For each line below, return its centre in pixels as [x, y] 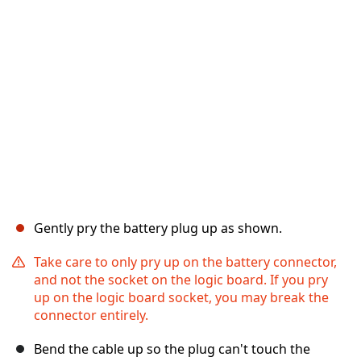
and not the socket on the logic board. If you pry [181, 280]
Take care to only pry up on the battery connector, [185, 262]
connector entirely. [91, 315]
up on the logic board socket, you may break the [181, 298]
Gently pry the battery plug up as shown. [158, 228]
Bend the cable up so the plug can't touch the [172, 349]
